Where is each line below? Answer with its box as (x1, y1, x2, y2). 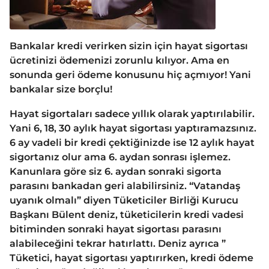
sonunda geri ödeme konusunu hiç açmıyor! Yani (10, 69, 251, 81)
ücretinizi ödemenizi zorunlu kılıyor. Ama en (10, 55, 229, 67)
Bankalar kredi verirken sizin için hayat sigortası (10, 40, 248, 52)
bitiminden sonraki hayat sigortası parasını (10, 223, 222, 235)
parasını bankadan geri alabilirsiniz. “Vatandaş (10, 180, 240, 192)
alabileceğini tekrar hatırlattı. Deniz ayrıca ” (10, 237, 226, 249)
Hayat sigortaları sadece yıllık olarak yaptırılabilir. (10, 107, 255, 119)
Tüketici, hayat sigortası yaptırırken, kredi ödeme (10, 252, 253, 264)
